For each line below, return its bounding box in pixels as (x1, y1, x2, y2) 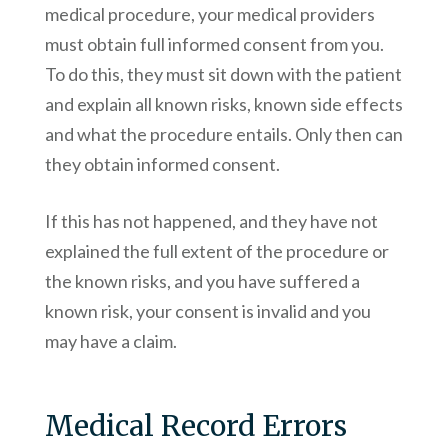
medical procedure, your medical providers (44, 3, 375, 26)
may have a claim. (44, 330, 177, 353)
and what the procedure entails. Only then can (44, 123, 403, 146)
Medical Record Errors (44, 408, 347, 445)
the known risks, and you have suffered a (44, 270, 360, 293)
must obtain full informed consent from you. (44, 33, 384, 56)
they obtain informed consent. (44, 153, 280, 176)
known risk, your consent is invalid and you (44, 300, 371, 323)
